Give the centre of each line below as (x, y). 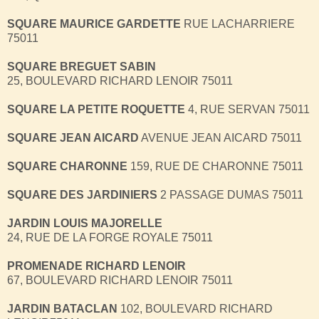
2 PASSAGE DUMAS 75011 (230, 194)
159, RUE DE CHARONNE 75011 (215, 166)
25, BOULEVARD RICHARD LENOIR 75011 (120, 80)
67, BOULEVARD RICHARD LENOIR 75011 (120, 280)
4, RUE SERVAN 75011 (247, 109)
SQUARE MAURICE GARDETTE (94, 23)
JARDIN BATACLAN (62, 308)
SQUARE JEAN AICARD (73, 137)
